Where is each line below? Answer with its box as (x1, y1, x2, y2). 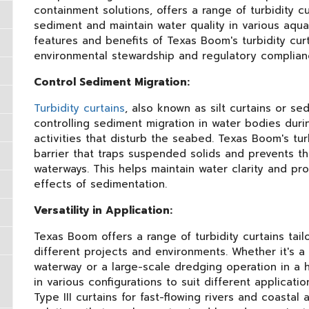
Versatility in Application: (34, 203, 172, 218)
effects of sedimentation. (34, 177, 167, 192)
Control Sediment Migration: (34, 74, 190, 90)
